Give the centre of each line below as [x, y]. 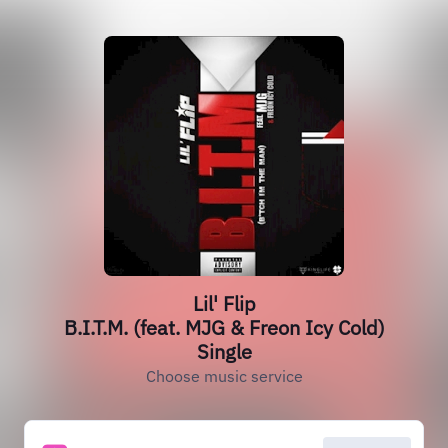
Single [224, 351]
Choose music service [224, 376]
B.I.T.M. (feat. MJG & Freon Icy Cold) [224, 327]
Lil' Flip [224, 303]
